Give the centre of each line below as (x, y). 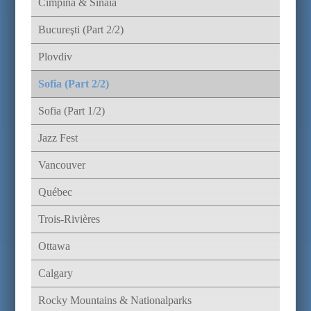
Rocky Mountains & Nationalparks (115, 300)
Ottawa (54, 246)
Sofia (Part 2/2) (73, 84)
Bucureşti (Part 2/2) (81, 30)
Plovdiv (55, 57)
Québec (55, 192)
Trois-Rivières (69, 219)
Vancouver (61, 165)
